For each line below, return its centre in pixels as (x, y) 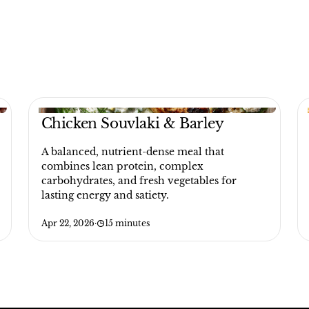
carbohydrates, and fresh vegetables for (139, 181)
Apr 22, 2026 (68, 223)
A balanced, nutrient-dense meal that (132, 152)
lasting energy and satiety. (105, 195)
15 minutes (127, 223)
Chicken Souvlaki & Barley (132, 123)
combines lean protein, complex (122, 166)
